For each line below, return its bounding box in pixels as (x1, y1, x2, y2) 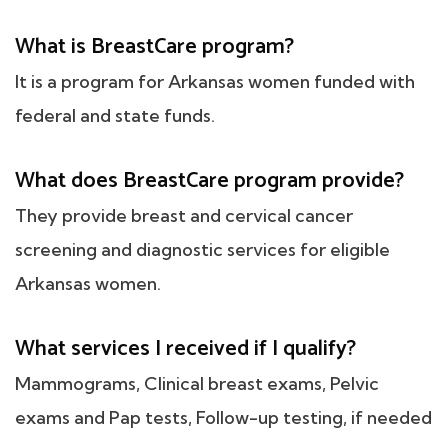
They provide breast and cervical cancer (15, 204, 353, 228)
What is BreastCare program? (15, 29, 294, 66)
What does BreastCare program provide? (15, 163, 404, 200)
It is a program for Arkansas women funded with (15, 70, 415, 94)
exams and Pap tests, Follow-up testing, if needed (15, 406, 432, 430)
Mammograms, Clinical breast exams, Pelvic (15, 372, 379, 396)
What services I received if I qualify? (15, 331, 356, 368)
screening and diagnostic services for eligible (15, 238, 390, 262)
